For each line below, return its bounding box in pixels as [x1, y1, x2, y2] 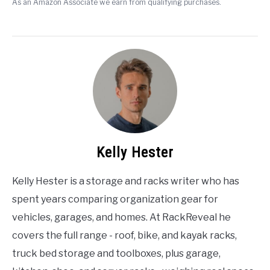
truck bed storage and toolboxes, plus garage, [12, 247, 221, 259]
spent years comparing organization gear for [12, 193, 218, 205]
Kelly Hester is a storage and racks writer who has [12, 175, 239, 187]
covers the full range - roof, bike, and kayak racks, [12, 229, 237, 241]
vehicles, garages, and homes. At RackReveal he [12, 211, 231, 223]
